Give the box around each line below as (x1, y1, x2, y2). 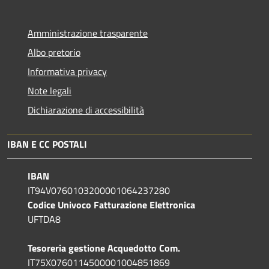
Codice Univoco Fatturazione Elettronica (28, 197, 195, 212)
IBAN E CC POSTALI (7, 136, 87, 151)
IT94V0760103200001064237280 (28, 183, 170, 198)
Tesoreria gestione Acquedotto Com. (28, 240, 180, 255)
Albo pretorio (28, 44, 80, 59)
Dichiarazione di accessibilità (28, 102, 144, 117)
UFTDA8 (28, 211, 61, 226)
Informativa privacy (28, 64, 107, 79)
